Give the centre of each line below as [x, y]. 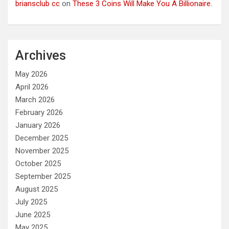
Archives [41, 56]
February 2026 [39, 113]
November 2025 [42, 151]
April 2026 [32, 87]
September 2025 [43, 177]
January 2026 [38, 125]
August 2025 [37, 189]
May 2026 [31, 74]
